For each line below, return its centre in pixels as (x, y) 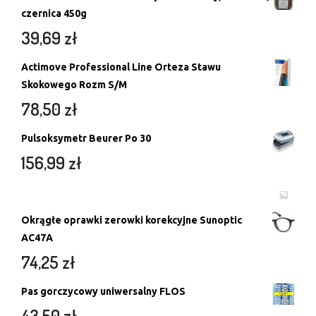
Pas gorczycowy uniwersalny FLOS (103, 291)
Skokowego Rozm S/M (74, 84)
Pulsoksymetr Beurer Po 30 (86, 138)
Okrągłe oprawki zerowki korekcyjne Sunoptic (132, 220)
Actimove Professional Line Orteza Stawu (121, 67)
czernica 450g (54, 13)
